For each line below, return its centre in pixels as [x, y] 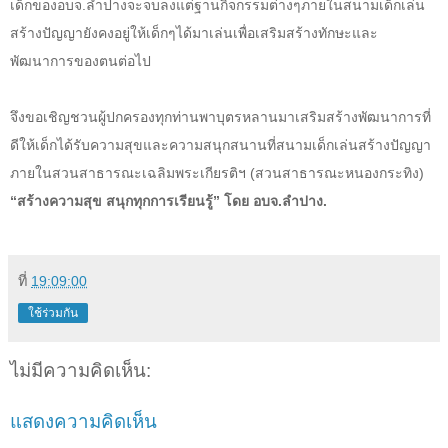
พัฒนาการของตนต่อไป [80, 60]
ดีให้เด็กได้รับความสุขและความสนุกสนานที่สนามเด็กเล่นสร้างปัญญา [220, 144]
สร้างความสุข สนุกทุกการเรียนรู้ [115, 200]
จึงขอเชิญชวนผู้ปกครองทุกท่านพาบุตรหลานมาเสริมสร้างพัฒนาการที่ [220, 116]
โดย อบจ [251, 200]
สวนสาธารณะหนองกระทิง [337, 172]
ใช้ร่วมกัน [53, 312]
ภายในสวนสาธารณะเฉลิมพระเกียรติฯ [130, 172]
